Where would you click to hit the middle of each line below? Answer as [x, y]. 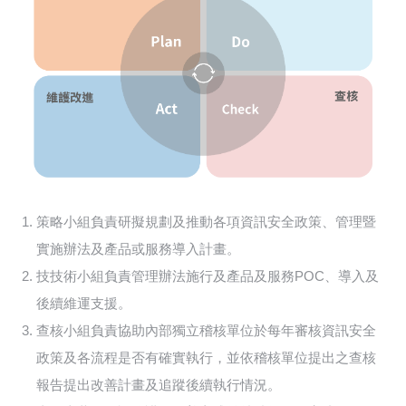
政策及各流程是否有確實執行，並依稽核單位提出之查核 [206, 358]
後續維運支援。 [84, 304]
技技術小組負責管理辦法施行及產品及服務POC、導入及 [208, 276]
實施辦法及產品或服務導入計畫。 [138, 249]
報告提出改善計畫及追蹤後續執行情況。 [159, 385]
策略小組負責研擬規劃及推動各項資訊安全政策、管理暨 [206, 222]
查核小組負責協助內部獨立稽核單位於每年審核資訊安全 [206, 331]
